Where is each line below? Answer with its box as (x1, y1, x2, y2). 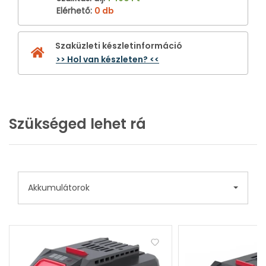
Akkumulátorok (28, 181, 90, 194)
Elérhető (56, 4, 90, 17)
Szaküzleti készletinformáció (55, 39, 182, 52)
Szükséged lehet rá (9, 113, 146, 134)
